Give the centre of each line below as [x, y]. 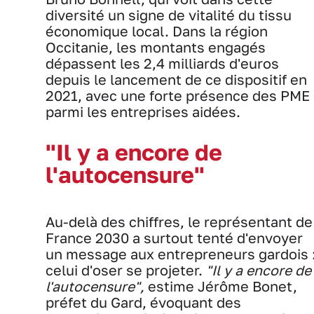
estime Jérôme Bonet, [221, 286]
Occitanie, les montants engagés [156, 47]
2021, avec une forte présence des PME [178, 95]
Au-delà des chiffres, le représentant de [179, 221]
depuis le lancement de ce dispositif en [176, 79]
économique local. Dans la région [157, 31]
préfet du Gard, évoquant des [143, 302]
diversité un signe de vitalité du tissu [169, 15]
